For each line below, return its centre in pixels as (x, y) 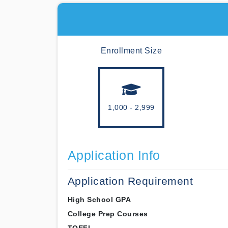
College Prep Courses (108, 214)
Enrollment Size (131, 51)
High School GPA (99, 199)
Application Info (114, 155)
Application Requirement (130, 181)
